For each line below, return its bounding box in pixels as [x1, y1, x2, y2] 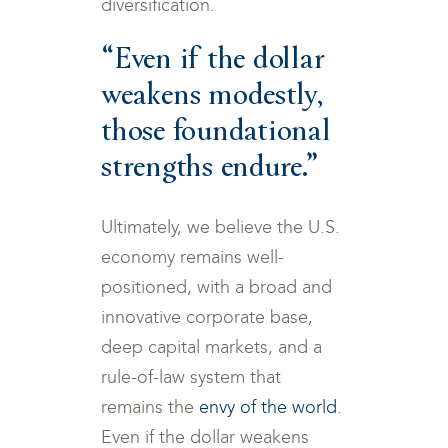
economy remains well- [101, 246, 285, 268]
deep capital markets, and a [101, 336, 323, 358]
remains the [101, 396, 200, 418]
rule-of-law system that [101, 366, 282, 388]
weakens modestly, [101, 72, 324, 112]
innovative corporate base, [101, 306, 314, 328]
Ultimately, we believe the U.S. [101, 216, 341, 238]
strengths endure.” [101, 144, 318, 184]
